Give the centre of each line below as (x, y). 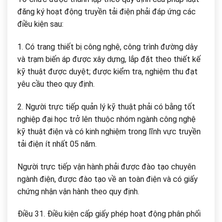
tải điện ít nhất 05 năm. (57, 144)
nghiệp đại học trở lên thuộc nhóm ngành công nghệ (107, 119)
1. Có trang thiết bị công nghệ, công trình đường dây (108, 47)
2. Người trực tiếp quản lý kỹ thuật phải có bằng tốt (106, 107)
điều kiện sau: (40, 24)
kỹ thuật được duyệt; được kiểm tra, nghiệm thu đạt (108, 72)
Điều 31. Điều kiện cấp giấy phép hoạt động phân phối (109, 214)
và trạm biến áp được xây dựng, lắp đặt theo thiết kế (109, 59)
